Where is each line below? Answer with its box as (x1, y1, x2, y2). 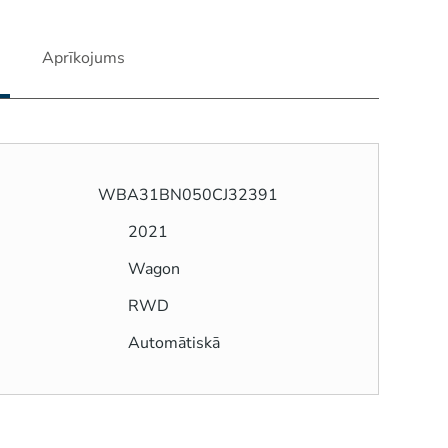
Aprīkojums (42, 46, 125, 69)
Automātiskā (127, 331, 220, 354)
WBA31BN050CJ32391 (98, 183, 278, 206)
